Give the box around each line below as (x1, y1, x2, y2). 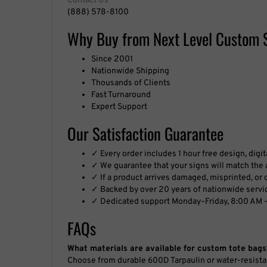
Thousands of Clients (91, 77, 170, 88)
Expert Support (91, 101, 147, 112)
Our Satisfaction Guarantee (67, 121, 223, 145)
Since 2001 (91, 54, 133, 64)
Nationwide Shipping (91, 66, 169, 76)
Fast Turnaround (91, 89, 151, 100)
